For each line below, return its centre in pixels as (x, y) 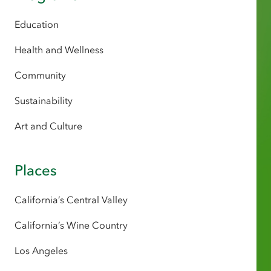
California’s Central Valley (71, 200)
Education (37, 24)
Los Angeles (41, 251)
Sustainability (44, 101)
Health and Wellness (59, 50)
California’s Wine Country (71, 225)
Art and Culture (48, 126)
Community (40, 75)
